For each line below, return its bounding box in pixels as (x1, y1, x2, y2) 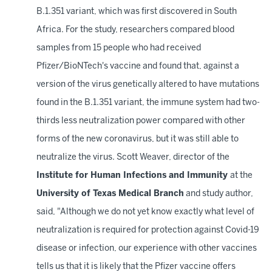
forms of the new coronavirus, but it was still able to (36, 135, 239, 143)
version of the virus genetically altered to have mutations (36, 81, 259, 89)
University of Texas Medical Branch (36, 190, 184, 198)
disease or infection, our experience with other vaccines (36, 245, 257, 253)
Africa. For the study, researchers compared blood (36, 26, 234, 34)
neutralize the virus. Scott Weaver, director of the (36, 154, 229, 161)
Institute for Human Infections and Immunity (36, 172, 230, 180)
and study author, (184, 190, 253, 198)
